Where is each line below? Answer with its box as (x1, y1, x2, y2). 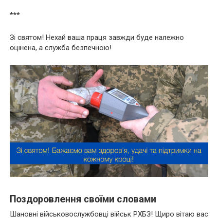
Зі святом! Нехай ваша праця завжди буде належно (10, 33, 184, 42)
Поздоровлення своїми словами (10, 194, 156, 205)
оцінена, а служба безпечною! (10, 43, 111, 53)
